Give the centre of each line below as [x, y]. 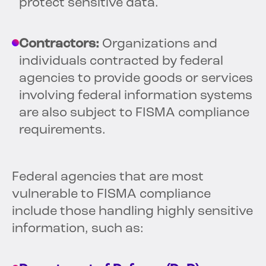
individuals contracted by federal [121, 62]
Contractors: [59, 45]
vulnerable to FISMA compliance [111, 195]
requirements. [62, 131]
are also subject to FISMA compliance [134, 113]
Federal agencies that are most [108, 178]
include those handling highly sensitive [132, 212]
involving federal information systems [136, 96]
